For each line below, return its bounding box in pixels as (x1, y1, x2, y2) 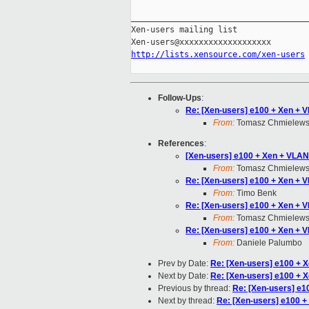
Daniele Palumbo (235, 238, 302, 248)
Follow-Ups (158, 93, 201, 103)
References (158, 139, 204, 149)
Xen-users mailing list (131, 25, 237, 35)
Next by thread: (158, 296, 217, 306)
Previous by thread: (158, 283, 232, 294)
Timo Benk (235, 188, 277, 199)
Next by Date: (158, 271, 210, 281)
